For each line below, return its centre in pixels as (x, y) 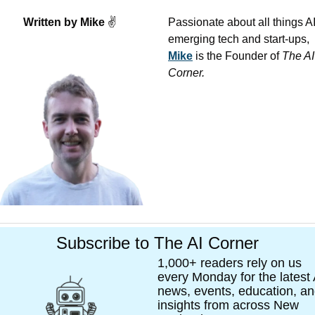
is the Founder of (237, 56)
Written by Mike (65, 22)
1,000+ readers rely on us (230, 263)
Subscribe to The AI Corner (157, 243)
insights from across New (228, 305)
